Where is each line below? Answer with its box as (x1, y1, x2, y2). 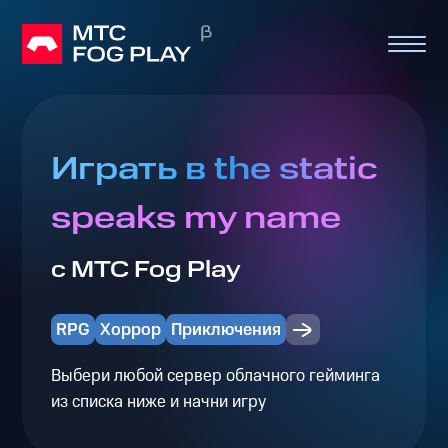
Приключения (171, 317, 282, 342)
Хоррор (99, 317, 161, 342)
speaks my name (50, 196, 341, 242)
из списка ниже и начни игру (50, 389, 266, 414)
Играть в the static (50, 147, 378, 193)
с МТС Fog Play (50, 254, 241, 287)
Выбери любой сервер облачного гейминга (50, 363, 380, 388)
